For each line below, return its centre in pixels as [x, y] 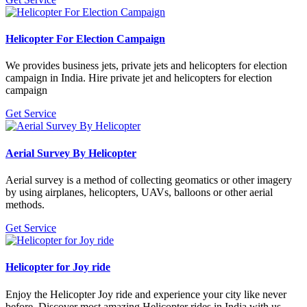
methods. [25, 205]
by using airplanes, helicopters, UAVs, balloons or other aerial [139, 193]
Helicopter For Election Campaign [85, 39]
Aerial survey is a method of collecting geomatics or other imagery [149, 180]
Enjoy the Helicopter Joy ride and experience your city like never [146, 294]
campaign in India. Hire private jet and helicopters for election [139, 78]
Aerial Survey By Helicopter [71, 153]
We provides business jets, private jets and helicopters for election [146, 66]
